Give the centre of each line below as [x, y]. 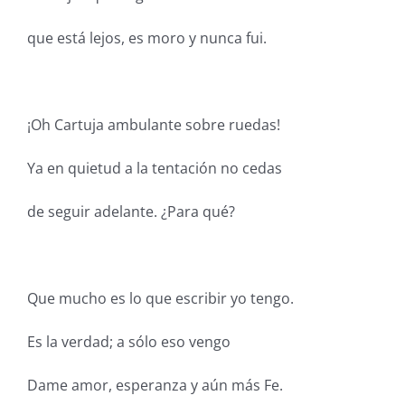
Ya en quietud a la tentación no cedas [154, 168]
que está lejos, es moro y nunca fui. [146, 38]
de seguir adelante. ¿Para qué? [131, 212]
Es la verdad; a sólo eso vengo [128, 342]
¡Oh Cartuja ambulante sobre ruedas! [153, 125]
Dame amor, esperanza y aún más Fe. [155, 385]
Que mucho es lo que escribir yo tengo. [160, 298]
